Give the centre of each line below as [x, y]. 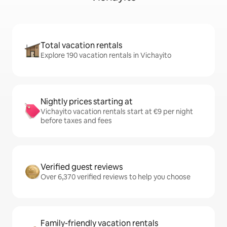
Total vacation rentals [81, 46]
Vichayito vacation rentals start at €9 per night [117, 112]
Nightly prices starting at [87, 102]
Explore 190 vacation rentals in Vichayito [106, 55]
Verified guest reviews [82, 167]
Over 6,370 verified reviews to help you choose [116, 177]
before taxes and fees [76, 121]
